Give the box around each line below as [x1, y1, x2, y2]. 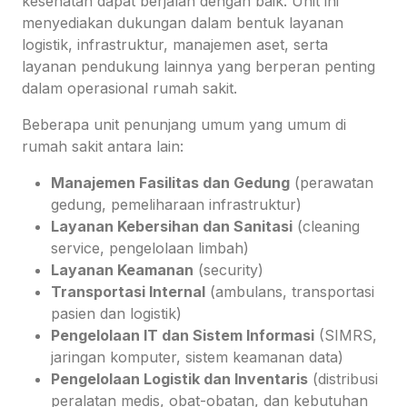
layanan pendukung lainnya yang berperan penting [22, 56, 375, 75]
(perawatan [290, 173, 373, 192]
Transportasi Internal [51, 282, 205, 301]
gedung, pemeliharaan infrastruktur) [51, 194, 302, 213]
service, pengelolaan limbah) [51, 238, 249, 257]
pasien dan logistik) [51, 303, 182, 323]
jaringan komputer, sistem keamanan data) [51, 347, 343, 366]
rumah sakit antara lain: [22, 136, 184, 155]
